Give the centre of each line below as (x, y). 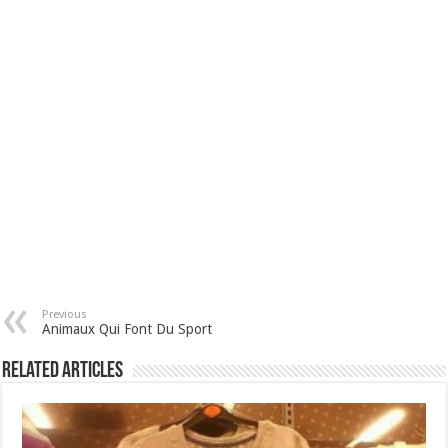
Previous (65, 315)
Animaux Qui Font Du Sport (127, 329)
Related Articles (63, 372)
